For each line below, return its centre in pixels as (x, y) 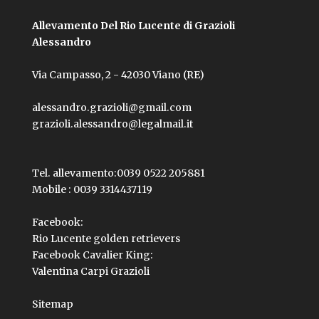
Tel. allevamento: (74, 173)
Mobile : (52, 189)
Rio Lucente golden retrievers (106, 239)
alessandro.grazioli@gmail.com (111, 108)
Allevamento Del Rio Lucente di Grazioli (133, 26)
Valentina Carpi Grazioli (90, 271)
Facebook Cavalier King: (92, 255)
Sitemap (52, 304)
